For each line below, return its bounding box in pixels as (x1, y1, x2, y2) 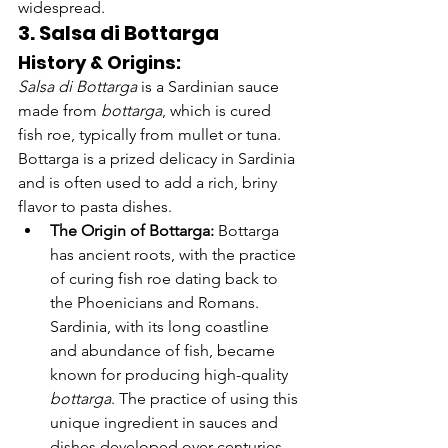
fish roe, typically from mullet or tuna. (18, 125, 285, 145)
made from (18, 101, 101, 121)
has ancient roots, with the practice (50, 245, 300, 265)
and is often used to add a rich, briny (18, 173, 281, 193)
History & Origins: (18, 50, 181, 76)
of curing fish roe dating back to (50, 269, 282, 289)
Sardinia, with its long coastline (50, 317, 273, 337)
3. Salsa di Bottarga (18, 19, 219, 48)
